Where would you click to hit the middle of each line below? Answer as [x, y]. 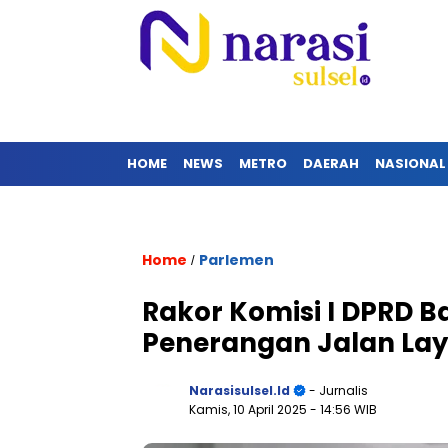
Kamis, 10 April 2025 [249, 409]
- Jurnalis [337, 390]
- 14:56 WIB [343, 409]
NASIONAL [410, 163]
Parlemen [236, 260]
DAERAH [331, 163]
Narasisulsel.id [239, 390]
